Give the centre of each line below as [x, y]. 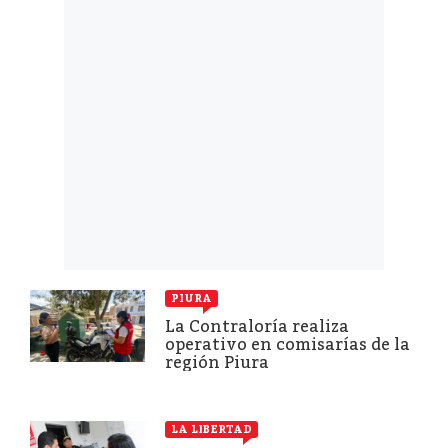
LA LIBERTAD [211, 429]
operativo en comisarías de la [287, 344]
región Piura [217, 362]
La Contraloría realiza [257, 326]
